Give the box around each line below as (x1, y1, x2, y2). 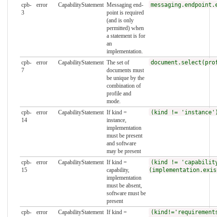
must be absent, (106, 182, 142, 189)
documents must (106, 67, 144, 74)
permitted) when (106, 25, 144, 32)
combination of (106, 82, 141, 90)
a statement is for (106, 32, 145, 40)
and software (106, 140, 136, 147)
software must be (106, 190, 146, 197)
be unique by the (106, 75, 144, 82)
